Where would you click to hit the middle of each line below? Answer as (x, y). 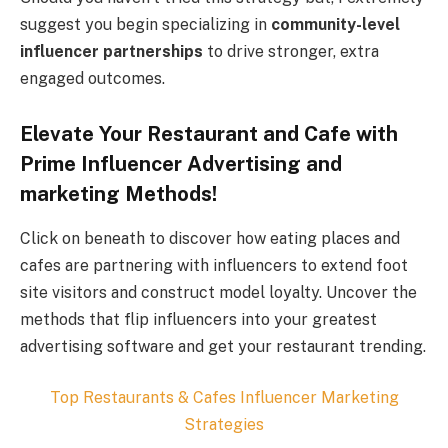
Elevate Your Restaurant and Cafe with (209, 134)
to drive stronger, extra (291, 51)
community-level (335, 24)
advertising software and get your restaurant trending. (223, 346)
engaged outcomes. (92, 78)
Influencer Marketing (317, 398)
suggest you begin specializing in (145, 24)
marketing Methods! (118, 194)
